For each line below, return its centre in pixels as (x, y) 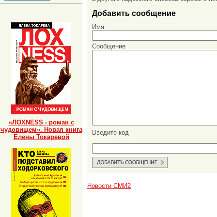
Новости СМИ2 (109, 186)
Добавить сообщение (134, 13)
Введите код (110, 133)
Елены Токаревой (41, 137)
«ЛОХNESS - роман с (41, 122)
